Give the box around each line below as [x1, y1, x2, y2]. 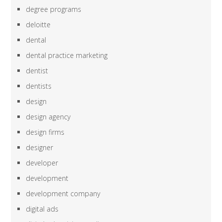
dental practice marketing [26, 51, 108, 60]
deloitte [26, 20, 51, 30]
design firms [26, 127, 65, 137]
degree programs [26, 4, 82, 14]
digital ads [26, 204, 59, 214]
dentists [26, 81, 52, 91]
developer [26, 158, 58, 168]
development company [26, 189, 101, 199]
